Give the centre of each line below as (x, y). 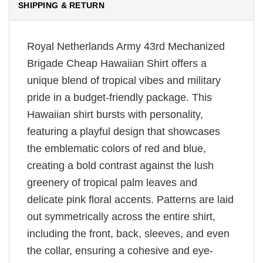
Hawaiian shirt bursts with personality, (115, 114)
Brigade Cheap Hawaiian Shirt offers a (117, 63)
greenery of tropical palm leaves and (112, 182)
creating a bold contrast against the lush (120, 165)
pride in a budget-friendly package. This (119, 97)
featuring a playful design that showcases (124, 131)
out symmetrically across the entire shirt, (121, 216)
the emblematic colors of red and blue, (117, 148)
